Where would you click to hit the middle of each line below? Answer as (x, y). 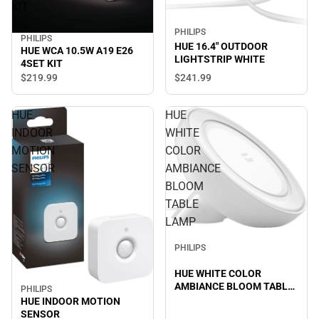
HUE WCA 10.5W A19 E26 (77, 50)
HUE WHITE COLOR (218, 273)
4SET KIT (42, 63)
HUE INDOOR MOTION (70, 301)
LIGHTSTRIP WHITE (220, 59)
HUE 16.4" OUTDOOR (221, 47)
